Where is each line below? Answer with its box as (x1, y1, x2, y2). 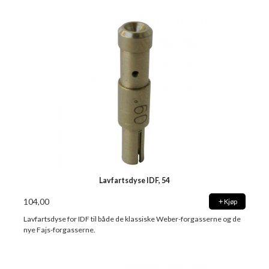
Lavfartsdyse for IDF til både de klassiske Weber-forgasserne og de (23, 214, 241, 224)
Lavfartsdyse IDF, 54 (99, 175, 170, 185)
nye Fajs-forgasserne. (23, 225, 96, 235)
